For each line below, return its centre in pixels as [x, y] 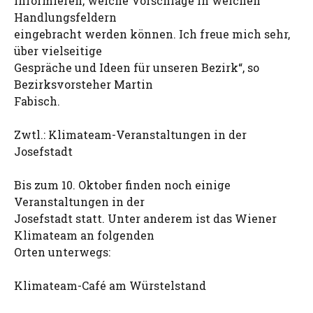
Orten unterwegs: [62, 252]
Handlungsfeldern [65, 17]
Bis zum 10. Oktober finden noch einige [122, 185]
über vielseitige [58, 51]
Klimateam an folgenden [84, 235]
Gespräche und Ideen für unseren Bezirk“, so [137, 67]
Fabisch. [37, 101]
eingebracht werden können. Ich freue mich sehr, [152, 34]
